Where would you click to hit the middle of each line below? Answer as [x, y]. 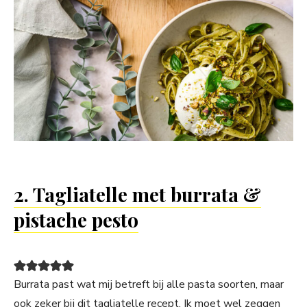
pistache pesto [76, 220]
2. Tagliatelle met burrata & [137, 195]
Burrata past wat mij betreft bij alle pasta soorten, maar [149, 285]
